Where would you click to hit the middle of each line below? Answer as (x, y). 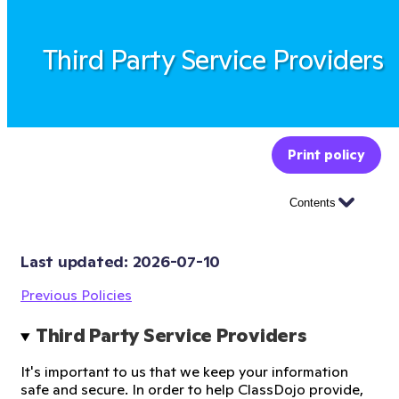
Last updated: (77, 261)
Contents (313, 202)
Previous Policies (76, 295)
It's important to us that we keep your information (184, 371)
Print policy (326, 155)
